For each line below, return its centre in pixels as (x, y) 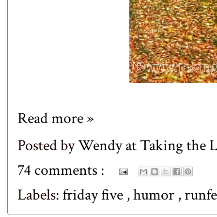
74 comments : (62, 170)
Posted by (48, 146)
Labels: (40, 195)
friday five (94, 195)
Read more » (56, 118)
